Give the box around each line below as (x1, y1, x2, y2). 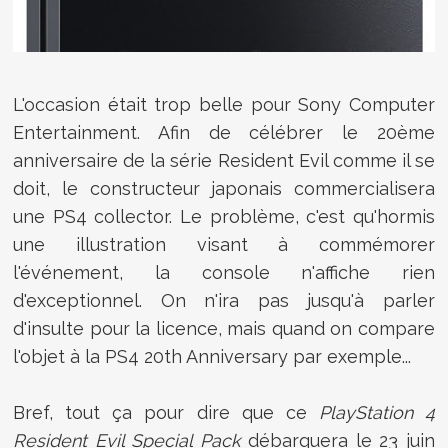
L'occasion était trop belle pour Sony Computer (13, 93, 435, 115)
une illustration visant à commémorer (13, 233, 435, 255)
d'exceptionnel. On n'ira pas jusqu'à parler (13, 289, 435, 311)
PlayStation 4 (318, 401, 435, 423)
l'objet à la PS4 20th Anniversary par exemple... (13, 345, 412, 367)
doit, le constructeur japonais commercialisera (13, 177, 435, 199)
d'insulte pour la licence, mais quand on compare (13, 317, 435, 339)
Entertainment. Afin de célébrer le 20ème (13, 121, 435, 143)
